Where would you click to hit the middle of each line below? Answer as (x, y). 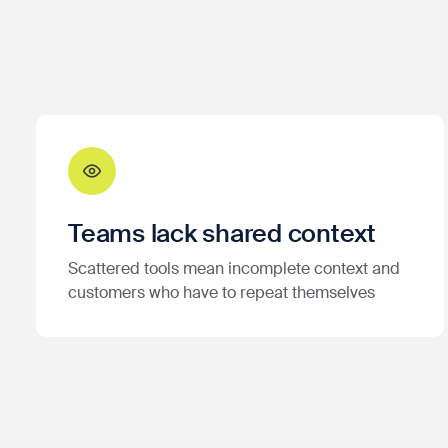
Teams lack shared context (222, 233)
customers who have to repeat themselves (221, 292)
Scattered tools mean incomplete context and (234, 268)
